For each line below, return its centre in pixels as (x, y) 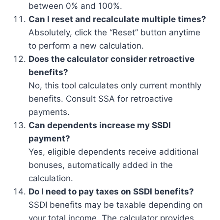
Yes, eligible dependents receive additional (113, 152)
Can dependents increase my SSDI (100, 125)
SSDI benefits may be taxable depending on (116, 205)
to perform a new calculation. (86, 46)
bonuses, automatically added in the (101, 165)
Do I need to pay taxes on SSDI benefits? (111, 192)
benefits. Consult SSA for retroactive (101, 99)
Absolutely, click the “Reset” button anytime (114, 32)
